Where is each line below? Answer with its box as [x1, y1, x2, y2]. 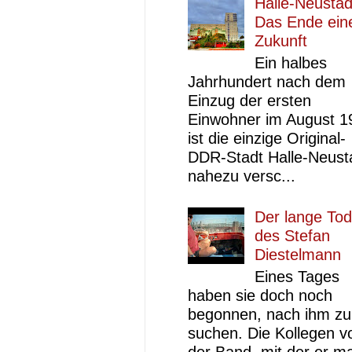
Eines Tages [255, 268, 339, 285]
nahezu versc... [188, 167, 295, 185]
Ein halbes [255, 54, 327, 71]
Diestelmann [255, 246, 341, 263]
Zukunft [255, 32, 307, 49]
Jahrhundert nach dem [188, 73, 346, 90]
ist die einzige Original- [188, 130, 346, 147]
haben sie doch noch [188, 287, 332, 304]
